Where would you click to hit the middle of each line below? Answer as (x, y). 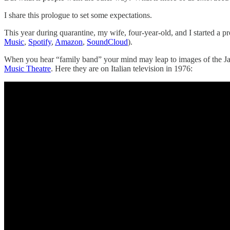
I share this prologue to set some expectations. (78, 15)
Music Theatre (27, 68)
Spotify (40, 42)
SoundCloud (107, 42)
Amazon (69, 42)
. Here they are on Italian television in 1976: (122, 68)
